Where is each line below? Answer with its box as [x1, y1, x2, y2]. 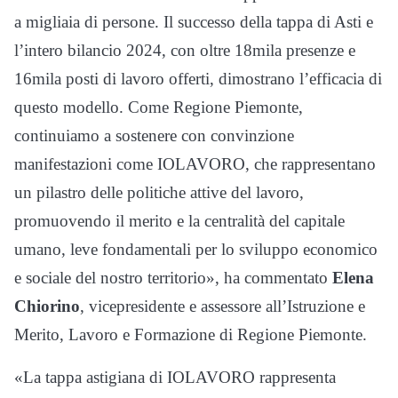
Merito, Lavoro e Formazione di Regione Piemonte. [14, 325, 367, 345]
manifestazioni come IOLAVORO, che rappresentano [14, 155, 376, 174]
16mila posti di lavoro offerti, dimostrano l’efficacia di [14, 69, 382, 89]
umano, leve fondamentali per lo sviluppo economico [14, 240, 378, 259]
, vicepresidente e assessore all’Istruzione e [80, 297, 365, 316]
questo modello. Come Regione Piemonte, [14, 98, 303, 117]
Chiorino [14, 297, 80, 316]
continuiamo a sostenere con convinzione [14, 126, 294, 146]
